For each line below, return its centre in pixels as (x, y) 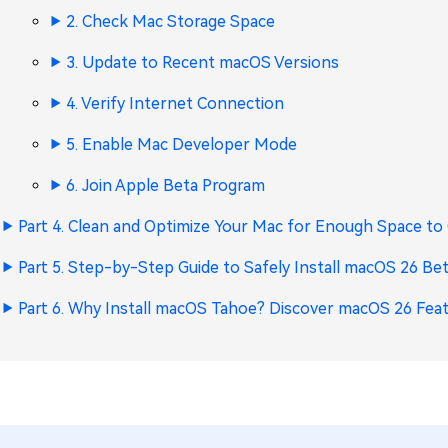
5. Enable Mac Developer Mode (181, 144)
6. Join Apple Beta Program (165, 185)
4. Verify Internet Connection (175, 103)
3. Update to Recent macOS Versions (202, 62)
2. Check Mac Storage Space (170, 21)
